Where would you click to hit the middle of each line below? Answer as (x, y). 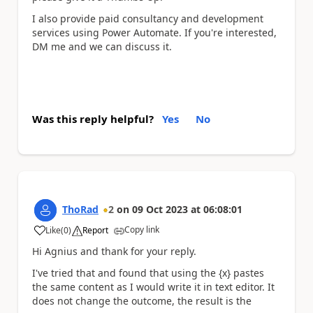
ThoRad (80, 209)
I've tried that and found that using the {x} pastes (148, 272)
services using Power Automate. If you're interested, (154, 32)
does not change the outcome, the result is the (142, 300)
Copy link (142, 230)
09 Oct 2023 (160, 209)
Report (95, 230)
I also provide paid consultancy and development (148, 18)
